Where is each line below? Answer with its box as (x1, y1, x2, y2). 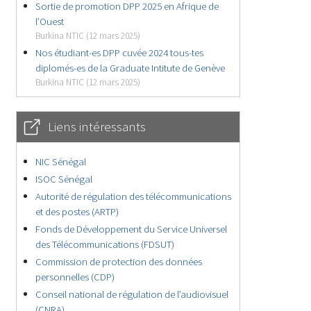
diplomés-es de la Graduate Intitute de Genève (35, 60, 226, 74)
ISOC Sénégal (35, 171, 93, 185)
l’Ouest (35, 14, 65, 28)
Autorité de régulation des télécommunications (35, 189, 232, 203)
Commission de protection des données (35, 254, 203, 268)
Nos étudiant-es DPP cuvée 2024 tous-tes (35, 45, 204, 59)
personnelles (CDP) (35, 269, 115, 283)
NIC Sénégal (35, 154, 87, 168)
